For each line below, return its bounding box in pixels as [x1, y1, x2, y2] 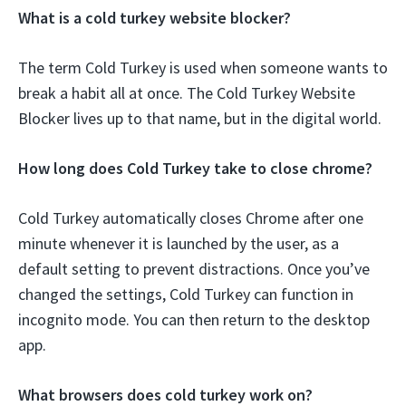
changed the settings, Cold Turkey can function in [18, 284, 353, 305]
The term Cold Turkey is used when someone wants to [18, 57, 388, 79]
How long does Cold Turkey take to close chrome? [18, 158, 372, 179]
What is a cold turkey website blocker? [18, 7, 291, 29]
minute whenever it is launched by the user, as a [18, 233, 339, 255]
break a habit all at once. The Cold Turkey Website [18, 82, 355, 104]
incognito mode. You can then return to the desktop [18, 309, 370, 331]
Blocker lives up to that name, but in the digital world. [18, 108, 382, 130]
